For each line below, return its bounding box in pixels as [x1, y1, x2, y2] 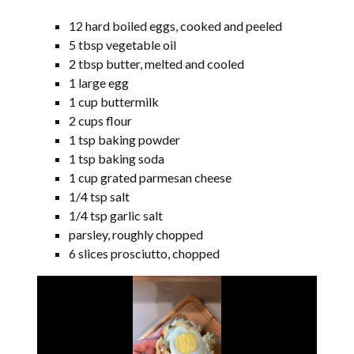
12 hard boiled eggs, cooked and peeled [69, 17, 283, 33]
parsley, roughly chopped [69, 226, 204, 242]
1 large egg [69, 74, 130, 90]
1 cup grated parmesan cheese [69, 169, 232, 185]
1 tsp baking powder [69, 131, 181, 147]
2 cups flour [69, 112, 133, 128]
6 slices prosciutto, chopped [69, 245, 220, 261]
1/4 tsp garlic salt [69, 207, 164, 223]
